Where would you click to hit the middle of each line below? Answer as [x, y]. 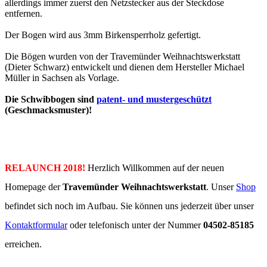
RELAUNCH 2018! [45, 167]
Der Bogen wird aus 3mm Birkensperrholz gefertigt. [103, 35]
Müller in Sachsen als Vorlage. [62, 77]
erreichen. [23, 244]
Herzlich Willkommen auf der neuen [156, 167]
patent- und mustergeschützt [154, 99]
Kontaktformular [36, 225]
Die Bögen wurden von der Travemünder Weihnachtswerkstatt [122, 56]
